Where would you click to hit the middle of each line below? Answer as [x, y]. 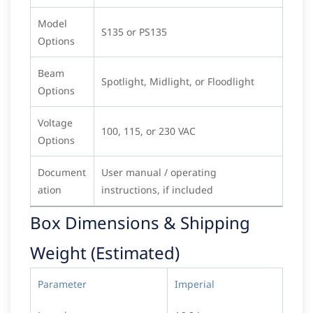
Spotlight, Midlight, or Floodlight [178, 82]
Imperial [195, 284]
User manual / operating [159, 173]
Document [62, 173]
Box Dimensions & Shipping [140, 223]
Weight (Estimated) [105, 253]
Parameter [62, 284]
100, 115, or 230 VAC [148, 131]
